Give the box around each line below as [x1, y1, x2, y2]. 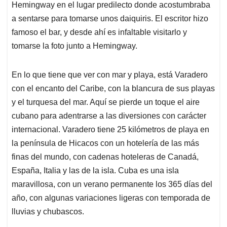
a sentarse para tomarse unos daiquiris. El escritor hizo [12, 14, 208, 23]
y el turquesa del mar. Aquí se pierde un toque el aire [12, 97, 200, 106]
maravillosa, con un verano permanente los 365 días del [12, 179, 212, 188]
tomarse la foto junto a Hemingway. [12, 41, 137, 50]
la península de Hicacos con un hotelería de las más [12, 138, 199, 147]
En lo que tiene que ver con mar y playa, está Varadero [12, 70, 208, 79]
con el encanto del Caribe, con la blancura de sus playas [12, 84, 215, 93]
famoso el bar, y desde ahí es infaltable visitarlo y [12, 27, 187, 36]
